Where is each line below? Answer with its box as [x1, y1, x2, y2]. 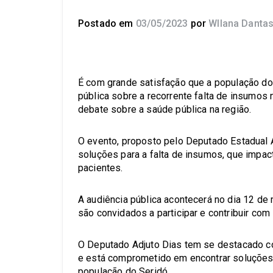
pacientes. [78, 162, 123, 174]
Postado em [78, 18, 136, 29]
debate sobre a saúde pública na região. [78, 104, 252, 115]
